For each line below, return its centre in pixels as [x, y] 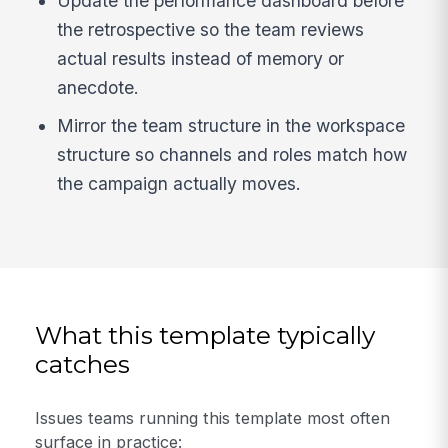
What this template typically [205, 335]
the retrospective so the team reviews [211, 30]
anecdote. [98, 88]
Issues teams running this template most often [213, 417]
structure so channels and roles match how [232, 155]
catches [83, 364]
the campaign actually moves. [179, 184]
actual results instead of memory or [201, 59]
